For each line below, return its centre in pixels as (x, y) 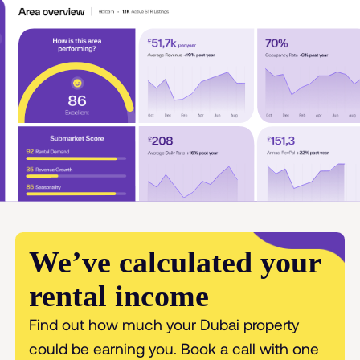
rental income (119, 296)
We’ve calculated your (174, 262)
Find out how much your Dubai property (164, 325)
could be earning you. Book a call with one (174, 349)
